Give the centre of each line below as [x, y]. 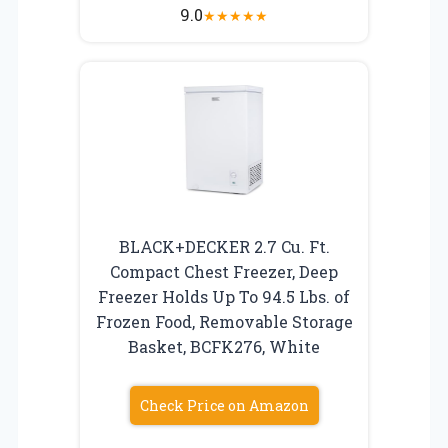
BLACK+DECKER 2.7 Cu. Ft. [224, 246]
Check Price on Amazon [224, 405]
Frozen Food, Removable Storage [224, 321]
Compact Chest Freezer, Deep [224, 271]
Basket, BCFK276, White [224, 346]
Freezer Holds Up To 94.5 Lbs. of [224, 296]
